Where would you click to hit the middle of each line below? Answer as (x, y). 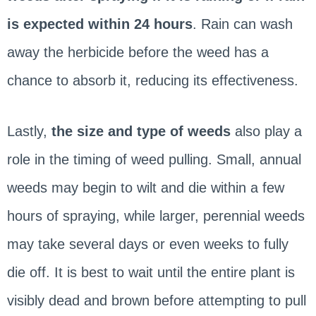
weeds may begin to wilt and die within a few (145, 187)
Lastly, (29, 131)
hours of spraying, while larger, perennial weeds (156, 215)
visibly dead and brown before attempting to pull (156, 300)
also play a (268, 131)
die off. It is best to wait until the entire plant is (151, 272)
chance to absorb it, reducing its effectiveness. (152, 80)
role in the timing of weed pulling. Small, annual (154, 159)
